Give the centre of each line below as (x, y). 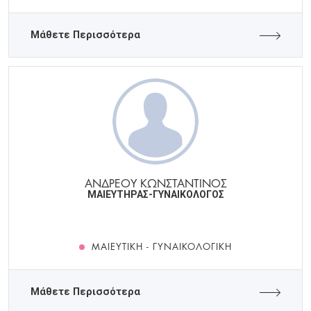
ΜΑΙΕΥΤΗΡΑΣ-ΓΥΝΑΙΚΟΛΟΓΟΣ (155, 195)
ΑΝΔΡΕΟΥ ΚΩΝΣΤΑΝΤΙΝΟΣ (155, 183)
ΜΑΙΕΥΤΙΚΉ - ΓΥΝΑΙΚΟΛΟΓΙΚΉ (162, 246)
